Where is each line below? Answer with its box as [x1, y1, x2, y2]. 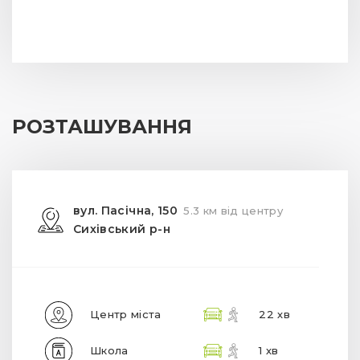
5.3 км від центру [183, 203, 283, 217]
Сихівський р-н [73, 221, 170, 236]
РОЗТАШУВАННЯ [12, 114, 192, 138]
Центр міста [90, 308, 162, 321]
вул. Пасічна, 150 [73, 202, 178, 218]
